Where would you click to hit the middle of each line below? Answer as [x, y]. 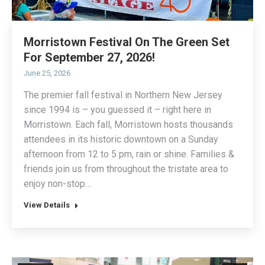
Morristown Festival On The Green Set [127, 42]
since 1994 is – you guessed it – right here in [117, 110]
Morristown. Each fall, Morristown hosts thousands [128, 125]
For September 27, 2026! [89, 58]
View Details [47, 205]
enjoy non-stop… [57, 184]
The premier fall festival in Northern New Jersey [123, 95]
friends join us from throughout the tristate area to [126, 169]
